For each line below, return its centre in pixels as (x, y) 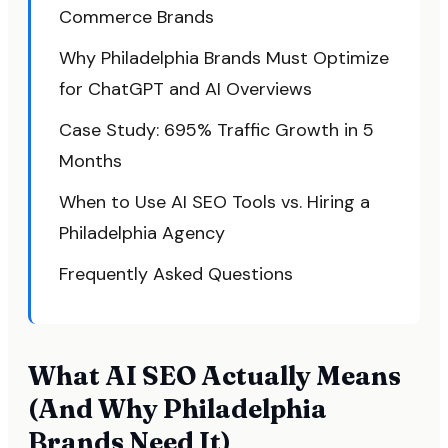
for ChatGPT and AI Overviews (185, 89)
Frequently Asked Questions (176, 274)
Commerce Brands (136, 17)
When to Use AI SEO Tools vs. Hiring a (214, 202)
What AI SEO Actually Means (214, 376)
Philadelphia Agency (142, 233)
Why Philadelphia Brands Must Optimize (224, 58)
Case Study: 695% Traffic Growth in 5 (216, 130)
